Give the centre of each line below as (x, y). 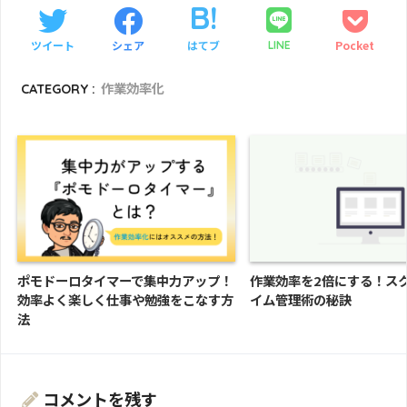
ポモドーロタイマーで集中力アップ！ (125, 280)
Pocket (355, 45)
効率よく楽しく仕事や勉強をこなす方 (125, 299)
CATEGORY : (59, 89)
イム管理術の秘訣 (301, 299)
